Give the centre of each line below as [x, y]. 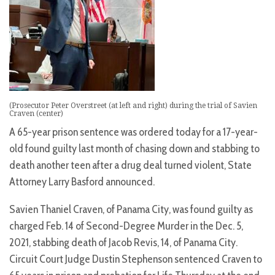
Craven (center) [36, 114]
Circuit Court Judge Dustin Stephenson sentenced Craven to [136, 259]
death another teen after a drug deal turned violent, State [130, 165]
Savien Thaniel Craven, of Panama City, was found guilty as [131, 210]
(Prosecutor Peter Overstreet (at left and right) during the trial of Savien [133, 106]
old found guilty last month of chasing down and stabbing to [134, 149]
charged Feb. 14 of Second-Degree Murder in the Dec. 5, [126, 226]
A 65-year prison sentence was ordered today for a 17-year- [134, 132]
